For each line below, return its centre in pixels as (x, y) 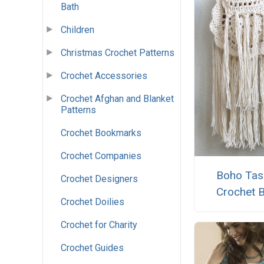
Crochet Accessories (104, 76)
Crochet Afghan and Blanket (117, 99)
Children (77, 30)
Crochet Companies (101, 156)
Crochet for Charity (99, 225)
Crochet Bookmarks (101, 133)
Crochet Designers (99, 179)
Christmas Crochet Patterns (118, 53)
